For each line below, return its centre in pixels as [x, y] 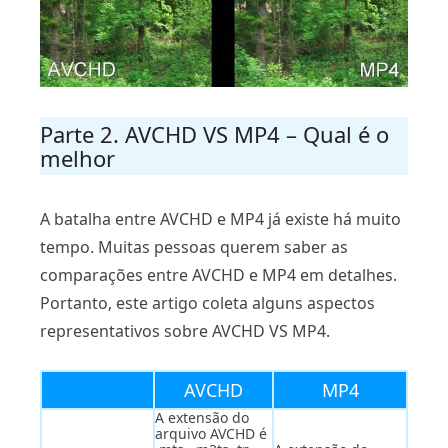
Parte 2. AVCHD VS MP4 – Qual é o [214, 133]
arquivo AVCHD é [211, 433]
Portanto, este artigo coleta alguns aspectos [207, 302]
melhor [77, 157]
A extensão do [202, 417]
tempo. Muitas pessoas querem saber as [194, 246]
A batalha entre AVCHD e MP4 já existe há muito [220, 218]
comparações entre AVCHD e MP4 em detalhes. [218, 274]
